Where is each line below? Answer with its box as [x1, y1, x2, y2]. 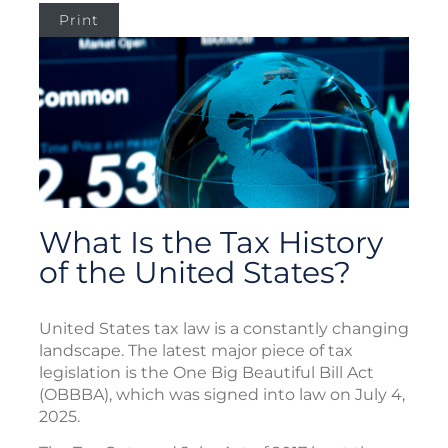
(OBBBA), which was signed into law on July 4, [39, 385, 405, 404]
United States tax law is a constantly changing [39, 319, 409, 338]
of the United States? [39, 254, 351, 291]
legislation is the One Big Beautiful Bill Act [39, 363, 374, 382]
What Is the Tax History [39, 224, 383, 261]
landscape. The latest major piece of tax [39, 341, 353, 360]
